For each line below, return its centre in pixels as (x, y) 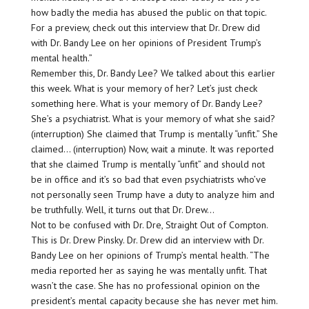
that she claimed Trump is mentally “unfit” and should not (148, 164)
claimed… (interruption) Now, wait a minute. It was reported (152, 149)
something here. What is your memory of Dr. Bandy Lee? (147, 103)
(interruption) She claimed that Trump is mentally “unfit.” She (154, 133)
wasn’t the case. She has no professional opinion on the (145, 285)
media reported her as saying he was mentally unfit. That (149, 270)
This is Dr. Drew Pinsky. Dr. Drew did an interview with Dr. (147, 240)
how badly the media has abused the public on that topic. (148, 12)
